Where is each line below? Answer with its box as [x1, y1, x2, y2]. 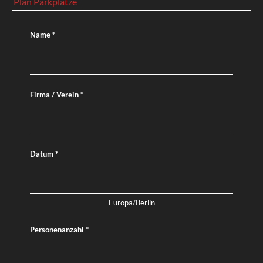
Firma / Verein [30, 89, 80, 99]
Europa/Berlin [108, 198, 155, 207]
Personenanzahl [30, 225, 86, 235]
